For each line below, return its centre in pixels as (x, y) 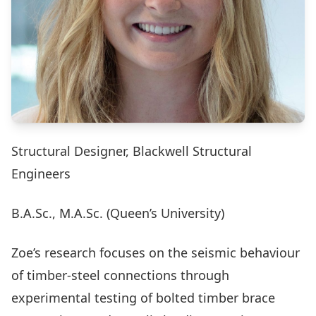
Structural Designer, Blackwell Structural (132, 151)
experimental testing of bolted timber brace (143, 298)
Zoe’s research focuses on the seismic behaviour (156, 253)
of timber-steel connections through (120, 275)
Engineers (41, 174)
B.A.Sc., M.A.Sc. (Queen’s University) (118, 213)
